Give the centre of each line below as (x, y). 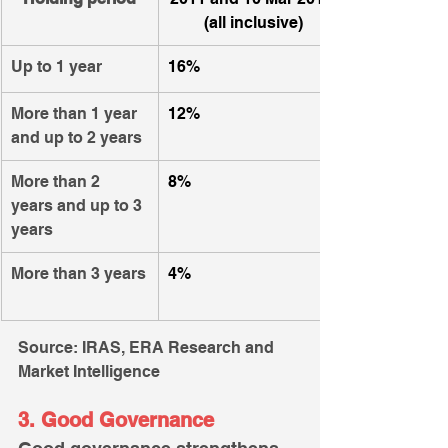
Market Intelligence (89, 372)
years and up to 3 (78, 206)
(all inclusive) (253, 23)
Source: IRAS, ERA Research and (148, 348)
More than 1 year (76, 114)
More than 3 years (78, 274)
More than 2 (57, 182)
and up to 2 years (76, 138)
